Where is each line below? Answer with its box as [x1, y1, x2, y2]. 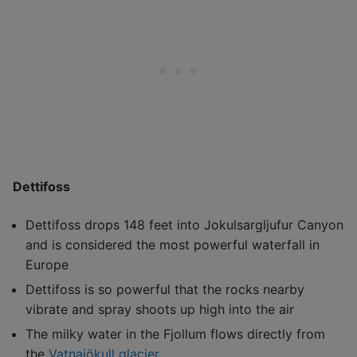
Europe [25, 256, 69, 273]
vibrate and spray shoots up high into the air [25, 300, 294, 317]
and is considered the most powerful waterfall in [25, 236, 320, 253]
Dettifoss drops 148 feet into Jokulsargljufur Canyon [25, 216, 343, 233]
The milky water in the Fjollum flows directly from [25, 325, 325, 342]
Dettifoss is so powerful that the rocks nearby [25, 280, 304, 297]
